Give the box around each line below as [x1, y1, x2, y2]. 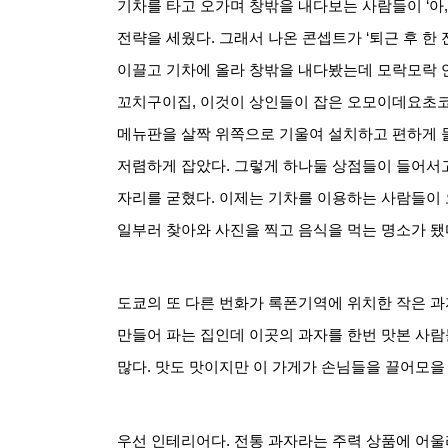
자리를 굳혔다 [117, 189, 211, 206]
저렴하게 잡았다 [117, 157, 226, 174]
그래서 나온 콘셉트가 [219, 29, 362, 46]
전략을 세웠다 [117, 29, 211, 46]
